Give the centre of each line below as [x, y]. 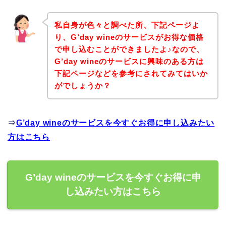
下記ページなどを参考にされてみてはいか [131, 74]
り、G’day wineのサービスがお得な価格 [129, 37]
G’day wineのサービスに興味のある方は [129, 62]
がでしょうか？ [82, 86]
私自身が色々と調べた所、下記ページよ [127, 25]
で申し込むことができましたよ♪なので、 [129, 49]
